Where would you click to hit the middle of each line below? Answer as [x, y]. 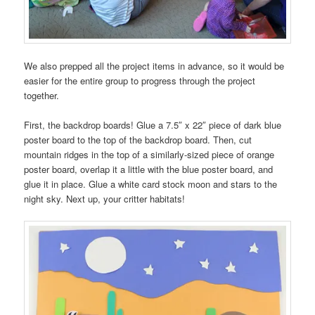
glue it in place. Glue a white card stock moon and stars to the [151, 184]
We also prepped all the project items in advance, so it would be [154, 66]
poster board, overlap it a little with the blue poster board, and [149, 169]
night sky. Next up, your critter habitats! [105, 199]
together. [42, 96]
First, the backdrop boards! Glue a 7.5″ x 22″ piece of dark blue [153, 125]
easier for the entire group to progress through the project [140, 81]
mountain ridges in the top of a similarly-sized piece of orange [149, 155]
